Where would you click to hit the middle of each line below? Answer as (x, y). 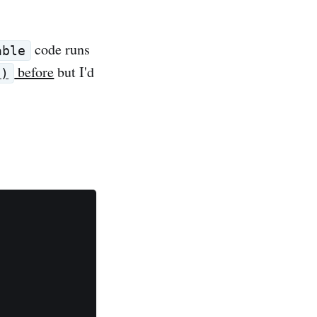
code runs (60, 49)
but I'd (74, 71)
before (34, 71)
